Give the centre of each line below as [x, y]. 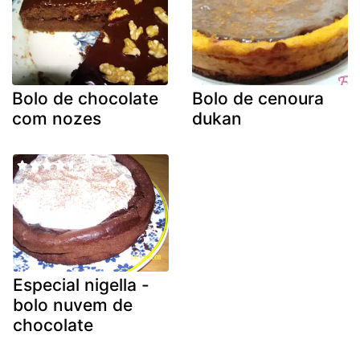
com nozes [57, 119]
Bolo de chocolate [85, 99]
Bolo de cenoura [258, 99]
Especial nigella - [81, 284]
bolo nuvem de [73, 305]
